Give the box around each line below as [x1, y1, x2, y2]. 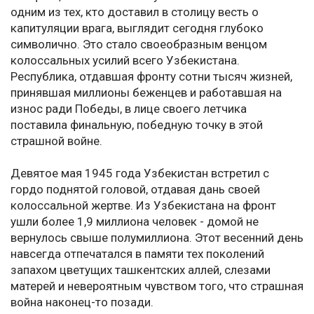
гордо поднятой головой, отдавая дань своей [11, 182, 260, 197]
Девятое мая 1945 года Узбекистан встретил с [11, 166, 269, 181]
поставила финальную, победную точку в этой [11, 118, 263, 132]
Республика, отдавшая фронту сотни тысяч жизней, [11, 69, 292, 84]
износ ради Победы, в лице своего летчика [11, 102, 247, 116]
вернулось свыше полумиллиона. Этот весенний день [11, 231, 303, 245]
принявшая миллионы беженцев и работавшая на [11, 86, 282, 100]
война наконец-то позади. [11, 295, 153, 310]
